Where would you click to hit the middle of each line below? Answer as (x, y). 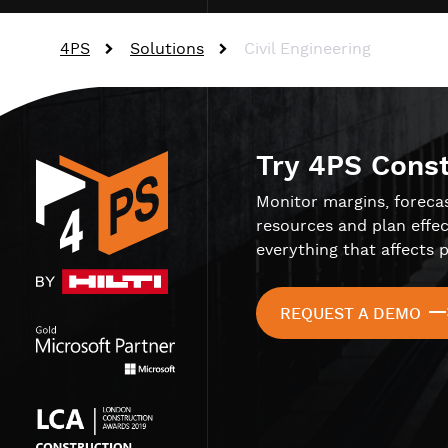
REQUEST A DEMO (350, 314)
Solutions (167, 49)
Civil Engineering (307, 49)
